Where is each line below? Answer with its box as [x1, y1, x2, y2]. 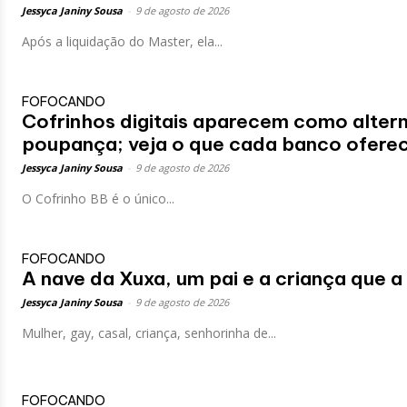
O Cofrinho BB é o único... [22, 189, 174, 207]
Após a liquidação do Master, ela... [22, 32, 223, 50]
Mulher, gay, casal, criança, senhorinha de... [22, 323, 276, 342]
